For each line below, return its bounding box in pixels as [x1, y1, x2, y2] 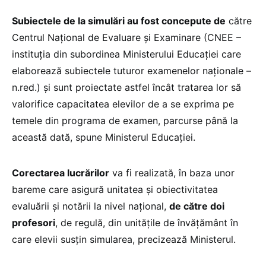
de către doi [169, 200, 224, 213]
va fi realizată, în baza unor [109, 167, 235, 179]
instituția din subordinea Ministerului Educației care [12, 48, 241, 61]
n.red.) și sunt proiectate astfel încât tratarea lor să [12, 81, 241, 94]
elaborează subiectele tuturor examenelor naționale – [12, 65, 251, 77]
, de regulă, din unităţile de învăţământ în [55, 217, 238, 229]
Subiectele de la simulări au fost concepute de [12, 15, 226, 27]
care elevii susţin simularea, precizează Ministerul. [12, 233, 236, 246]
